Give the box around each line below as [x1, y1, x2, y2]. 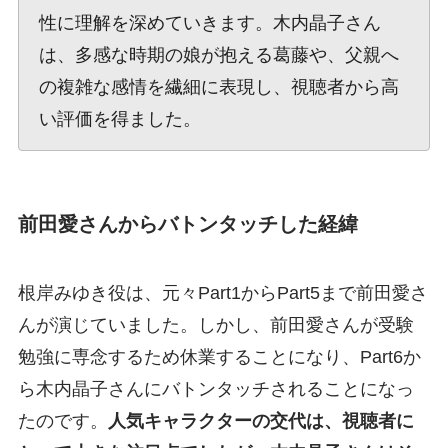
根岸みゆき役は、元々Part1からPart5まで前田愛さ [17, 282, 428, 303]
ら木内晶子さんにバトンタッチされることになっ [17, 378, 414, 399]
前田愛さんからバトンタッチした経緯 [17, 212, 358, 235]
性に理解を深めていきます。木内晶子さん [38, 13, 381, 34]
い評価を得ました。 [38, 109, 201, 130]
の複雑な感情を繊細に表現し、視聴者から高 [38, 77, 399, 98]
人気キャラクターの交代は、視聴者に [107, 410, 414, 431]
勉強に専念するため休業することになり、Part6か [17, 346, 421, 367]
